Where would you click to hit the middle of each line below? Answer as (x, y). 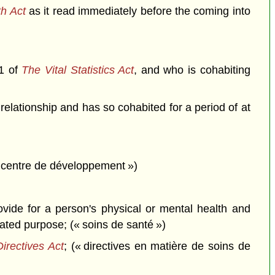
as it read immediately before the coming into (138, 11)
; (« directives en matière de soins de (157, 246)
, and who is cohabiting (192, 70)
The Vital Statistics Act (78, 70)
